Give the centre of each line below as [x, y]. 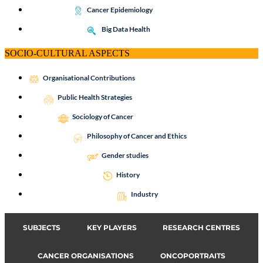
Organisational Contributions [89, 78]
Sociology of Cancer [103, 117]
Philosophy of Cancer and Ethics [137, 136]
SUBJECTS [41, 227]
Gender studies [125, 155]
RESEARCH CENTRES [202, 227]
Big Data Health [126, 29]
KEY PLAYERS [112, 227]
